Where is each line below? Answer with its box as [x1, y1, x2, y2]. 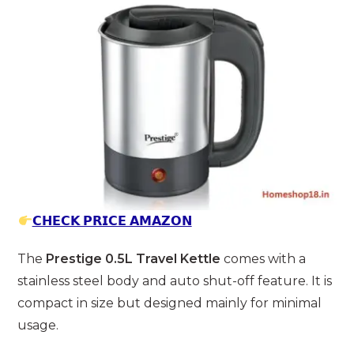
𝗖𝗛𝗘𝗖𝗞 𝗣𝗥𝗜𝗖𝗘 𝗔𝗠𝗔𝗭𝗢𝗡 [32, 213, 192, 229]
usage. [17, 318, 59, 333]
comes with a [220, 251, 307, 267]
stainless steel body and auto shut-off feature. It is [17, 273, 333, 289]
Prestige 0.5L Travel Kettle [46, 251, 221, 267]
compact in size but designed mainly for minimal [17, 296, 322, 311]
